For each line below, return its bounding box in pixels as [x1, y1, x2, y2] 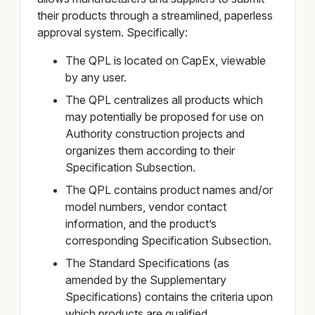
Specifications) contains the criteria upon [65, 290, 274, 304]
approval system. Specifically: [37, 25, 188, 40]
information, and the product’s [65, 217, 217, 231]
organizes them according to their [65, 143, 236, 158]
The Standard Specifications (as [65, 256, 230, 271]
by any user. [65, 70, 127, 85]
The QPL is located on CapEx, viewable [65, 53, 266, 68]
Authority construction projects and [65, 127, 245, 141]
